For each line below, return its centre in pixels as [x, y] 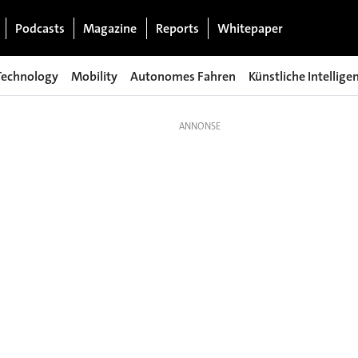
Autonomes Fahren [183, 76]
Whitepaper [251, 28]
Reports [177, 28]
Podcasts [40, 28]
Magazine [110, 28]
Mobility [94, 76]
